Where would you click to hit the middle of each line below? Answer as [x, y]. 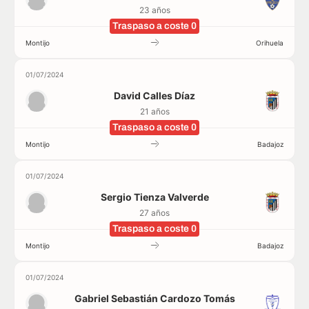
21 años [154, 111]
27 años [154, 213]
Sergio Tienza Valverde [154, 197]
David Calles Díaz [154, 96]
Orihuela [270, 42]
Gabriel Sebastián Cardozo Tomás [154, 298]
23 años [154, 10]
